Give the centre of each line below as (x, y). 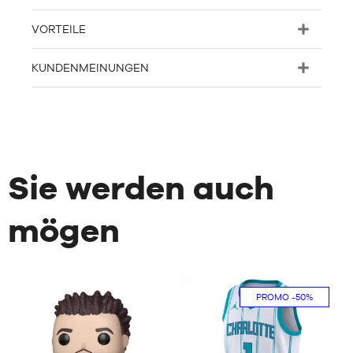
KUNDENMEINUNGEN (90, 68)
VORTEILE (59, 29)
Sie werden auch (141, 188)
